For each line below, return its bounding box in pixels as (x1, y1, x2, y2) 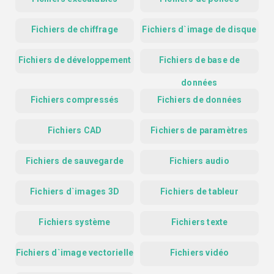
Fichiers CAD (47, 125, 102, 136)
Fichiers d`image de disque (142, 24, 257, 35)
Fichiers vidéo (169, 248, 229, 258)
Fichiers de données (157, 95, 242, 105)
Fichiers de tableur (160, 187, 239, 197)
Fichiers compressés (30, 95, 119, 105)
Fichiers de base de (158, 55, 240, 65)
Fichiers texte (171, 217, 228, 228)
